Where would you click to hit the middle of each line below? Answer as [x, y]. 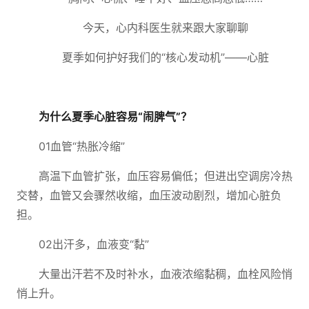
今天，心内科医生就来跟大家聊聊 [166, 28]
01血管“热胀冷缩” [82, 146]
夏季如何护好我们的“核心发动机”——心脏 [166, 57]
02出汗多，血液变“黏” [94, 244]
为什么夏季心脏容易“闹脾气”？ [115, 117]
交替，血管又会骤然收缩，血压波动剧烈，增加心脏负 [149, 195]
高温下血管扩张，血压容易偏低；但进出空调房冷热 [166, 176]
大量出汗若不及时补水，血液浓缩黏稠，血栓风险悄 [166, 274]
